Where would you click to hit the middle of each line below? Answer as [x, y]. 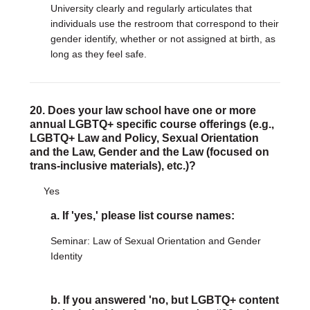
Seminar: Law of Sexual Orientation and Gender [155, 241]
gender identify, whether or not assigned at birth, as [163, 39]
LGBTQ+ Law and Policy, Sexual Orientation [144, 138]
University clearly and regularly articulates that [151, 8]
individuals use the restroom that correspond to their [164, 24]
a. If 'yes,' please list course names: [142, 216]
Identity [66, 256]
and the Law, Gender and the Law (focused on [149, 152]
